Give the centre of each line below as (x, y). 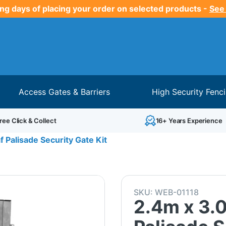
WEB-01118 (177, 192)
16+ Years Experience (189, 120)
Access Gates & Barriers (65, 92)
